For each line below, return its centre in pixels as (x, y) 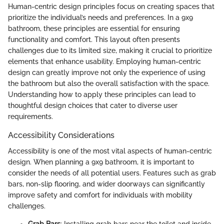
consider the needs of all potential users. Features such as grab (112, 173)
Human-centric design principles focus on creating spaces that (111, 6)
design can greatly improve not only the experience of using (107, 72)
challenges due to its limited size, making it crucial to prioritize (110, 50)
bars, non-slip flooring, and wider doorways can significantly (106, 184)
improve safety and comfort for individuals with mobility (100, 195)
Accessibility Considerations (61, 135)
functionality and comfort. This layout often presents (94, 39)
